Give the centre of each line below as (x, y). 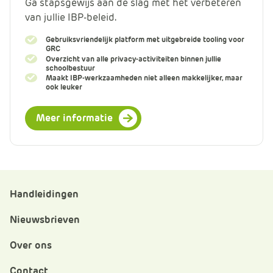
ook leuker (64, 87)
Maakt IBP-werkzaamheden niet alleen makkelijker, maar (144, 77)
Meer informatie (74, 118)
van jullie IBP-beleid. (71, 17)
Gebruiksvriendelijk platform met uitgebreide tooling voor (145, 40)
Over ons (31, 245)
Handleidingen (44, 194)
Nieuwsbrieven (45, 220)
